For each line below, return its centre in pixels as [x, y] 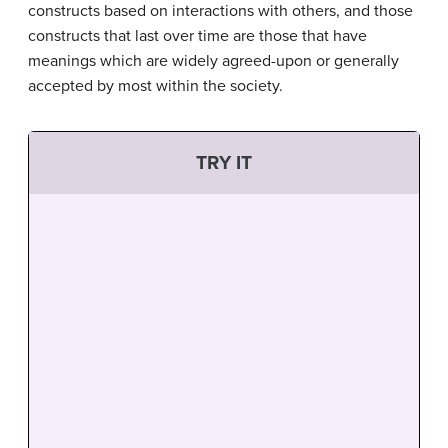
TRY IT [224, 162]
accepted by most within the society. [155, 85]
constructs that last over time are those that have [197, 35]
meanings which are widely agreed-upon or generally [213, 60]
